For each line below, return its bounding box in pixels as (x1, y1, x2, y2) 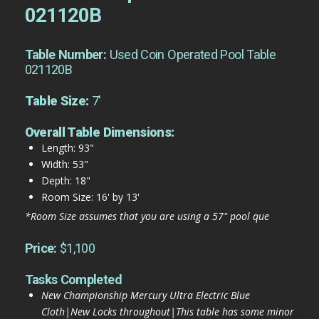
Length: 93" (41, 140, 94, 155)
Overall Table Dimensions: (24, 124, 174, 140)
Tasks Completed (24, 272, 122, 288)
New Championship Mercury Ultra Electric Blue (41, 288, 250, 303)
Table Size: (24, 93, 92, 108)
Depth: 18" (41, 173, 90, 187)
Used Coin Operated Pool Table (109, 46, 276, 62)
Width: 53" (41, 157, 88, 171)
